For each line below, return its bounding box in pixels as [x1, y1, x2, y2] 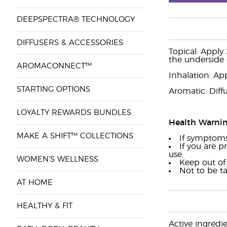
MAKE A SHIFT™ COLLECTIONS [16, 132, 133, 140]
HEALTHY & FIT [16, 202, 72, 210]
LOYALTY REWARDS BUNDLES [16, 109, 131, 117]
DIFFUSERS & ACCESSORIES [16, 39, 123, 47]
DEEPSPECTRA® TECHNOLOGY [16, 16, 135, 23]
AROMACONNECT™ [16, 62, 92, 70]
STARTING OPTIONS [16, 86, 90, 93]
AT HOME [16, 179, 53, 186]
